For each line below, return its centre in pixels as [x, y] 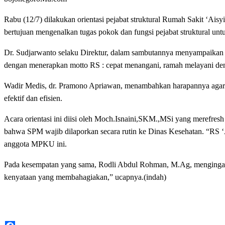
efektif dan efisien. [33, 98]
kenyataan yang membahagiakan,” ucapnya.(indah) [85, 177]
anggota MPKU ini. [35, 144]
